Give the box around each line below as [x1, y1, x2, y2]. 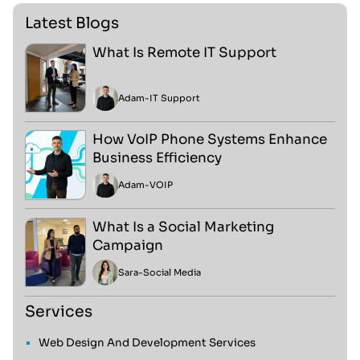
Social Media [142, 266, 201, 278]
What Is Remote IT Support [92, 43, 277, 61]
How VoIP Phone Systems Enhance [92, 131, 328, 149]
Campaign [92, 236, 164, 254]
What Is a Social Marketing [92, 218, 275, 235]
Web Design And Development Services [38, 335, 256, 350]
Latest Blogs [24, 13, 119, 33]
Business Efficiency [92, 149, 223, 167]
